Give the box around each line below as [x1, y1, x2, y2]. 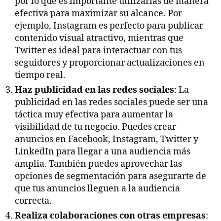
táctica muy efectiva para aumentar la [15, 109, 173, 120]
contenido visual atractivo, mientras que [15, 32, 184, 44]
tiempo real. [15, 69, 66, 81]
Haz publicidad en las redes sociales [15, 84, 174, 96]
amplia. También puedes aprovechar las [15, 158, 182, 170]
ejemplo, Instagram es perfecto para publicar [15, 20, 203, 32]
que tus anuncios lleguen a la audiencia [15, 183, 180, 194]
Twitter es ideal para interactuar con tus [15, 44, 182, 56]
